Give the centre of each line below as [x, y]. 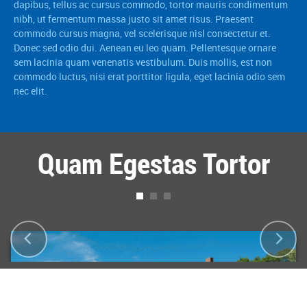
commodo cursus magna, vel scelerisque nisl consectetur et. [142, 33]
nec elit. [30, 91]
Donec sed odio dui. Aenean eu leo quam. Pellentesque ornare [145, 48]
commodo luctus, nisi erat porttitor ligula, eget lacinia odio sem [149, 76]
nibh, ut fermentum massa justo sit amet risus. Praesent [134, 19]
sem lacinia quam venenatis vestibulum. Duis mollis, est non [143, 62]
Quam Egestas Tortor [153, 163]
